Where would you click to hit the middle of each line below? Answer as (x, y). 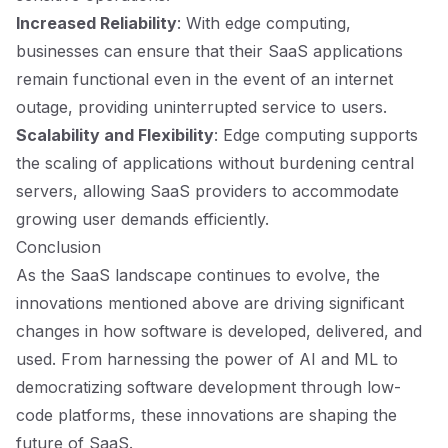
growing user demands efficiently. (142, 219)
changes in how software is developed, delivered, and (219, 331)
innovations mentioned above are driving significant (210, 303)
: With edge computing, (264, 23)
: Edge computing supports (316, 135)
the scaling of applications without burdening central (215, 163)
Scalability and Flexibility (115, 135)
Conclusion (58, 247)
